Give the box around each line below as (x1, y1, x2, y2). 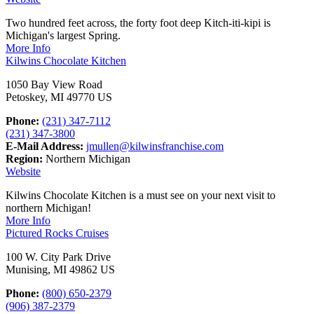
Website (6, 165, 41, 177)
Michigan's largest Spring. (6, 29, 121, 41)
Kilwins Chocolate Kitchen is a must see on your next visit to (6, 189, 275, 201)
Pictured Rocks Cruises (6, 226, 109, 239)
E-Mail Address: (6, 139, 83, 152)
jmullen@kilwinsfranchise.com (86, 139, 224, 152)
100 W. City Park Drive (6, 250, 111, 263)
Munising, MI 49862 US (6, 263, 115, 275)
